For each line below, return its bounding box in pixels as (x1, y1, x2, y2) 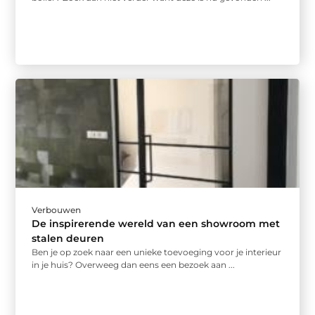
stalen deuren (32, 231, 105, 245)
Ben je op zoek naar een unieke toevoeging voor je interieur (32, 246, 282, 257)
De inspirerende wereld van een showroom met (32, 217, 281, 230)
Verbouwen (32, 204, 82, 215)
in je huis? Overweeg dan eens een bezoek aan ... (32, 259, 236, 270)
